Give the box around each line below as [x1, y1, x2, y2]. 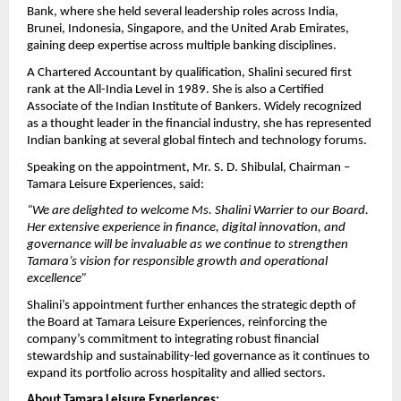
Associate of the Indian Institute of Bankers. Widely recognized [27, 100, 362, 115]
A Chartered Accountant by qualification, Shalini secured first [27, 66, 352, 81]
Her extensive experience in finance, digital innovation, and [27, 221, 346, 235]
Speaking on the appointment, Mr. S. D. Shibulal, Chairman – [27, 160, 350, 175]
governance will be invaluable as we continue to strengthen [27, 238, 348, 252]
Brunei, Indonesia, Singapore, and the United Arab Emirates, [27, 22, 349, 37]
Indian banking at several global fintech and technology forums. [27, 134, 367, 149]
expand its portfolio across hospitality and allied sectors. [27, 367, 326, 381]
